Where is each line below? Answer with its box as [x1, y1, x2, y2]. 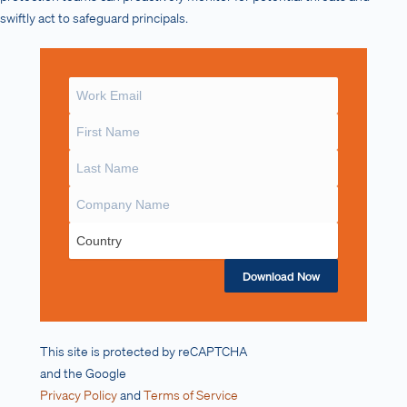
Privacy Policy [40, 386, 117, 402]
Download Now [243, 268, 320, 283]
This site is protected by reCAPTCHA [40, 342, 247, 359]
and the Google [40, 364, 126, 381]
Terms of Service [144, 386, 238, 402]
